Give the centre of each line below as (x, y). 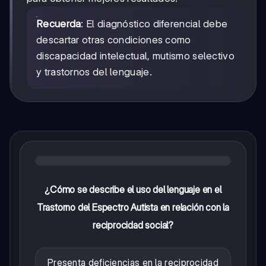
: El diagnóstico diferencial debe (154, 24)
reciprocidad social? (133, 225)
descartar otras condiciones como (114, 40)
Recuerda (59, 24)
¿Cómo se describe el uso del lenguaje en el (133, 190)
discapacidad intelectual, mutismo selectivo (135, 56)
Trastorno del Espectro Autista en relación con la (133, 208)
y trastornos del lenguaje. (94, 72)
